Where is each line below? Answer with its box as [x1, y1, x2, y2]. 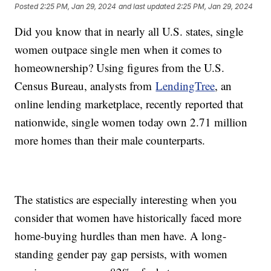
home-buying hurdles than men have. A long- [15, 228, 227, 244]
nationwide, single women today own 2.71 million [15, 114, 248, 130]
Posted [15, 1, 41, 11]
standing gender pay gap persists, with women [15, 246, 228, 262]
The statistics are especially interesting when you [15, 192, 238, 207]
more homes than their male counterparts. [15, 132, 206, 148]
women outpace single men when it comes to [15, 42, 223, 57]
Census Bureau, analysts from [15, 78, 156, 94]
